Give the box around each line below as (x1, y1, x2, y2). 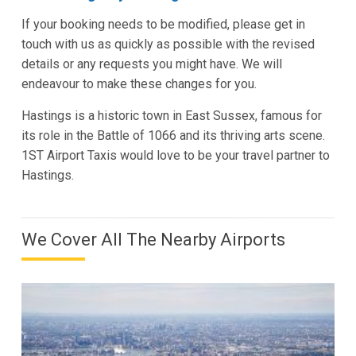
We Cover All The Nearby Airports (21, 230, 285, 250)
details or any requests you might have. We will (21, 56, 282, 72)
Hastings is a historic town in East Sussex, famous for (21, 108, 322, 124)
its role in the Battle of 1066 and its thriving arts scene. (21, 128, 325, 144)
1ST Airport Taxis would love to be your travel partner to (21, 148, 330, 164)
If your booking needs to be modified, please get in (21, 17, 305, 33)
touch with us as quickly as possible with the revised (21, 37, 315, 52)
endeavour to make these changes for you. (21, 76, 257, 92)
